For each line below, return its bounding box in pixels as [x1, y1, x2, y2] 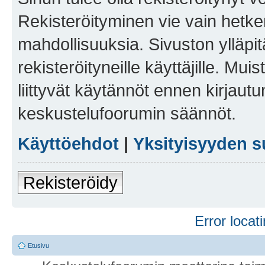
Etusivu [28, 241, 49, 249]
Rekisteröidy [23, 172, 118, 192]
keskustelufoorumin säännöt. [18, 103, 236, 123]
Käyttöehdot [18, 133, 119, 153]
